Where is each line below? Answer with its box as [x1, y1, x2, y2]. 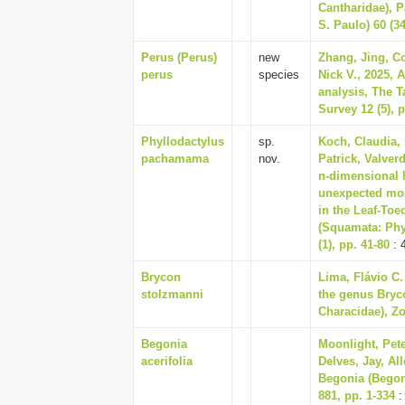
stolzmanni [141, 287, 203, 301]
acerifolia [141, 354, 193, 368]
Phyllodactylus [141, 135, 224, 148]
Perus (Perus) [141, 51, 217, 64]
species [259, 68, 303, 81]
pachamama [141, 152, 209, 165]
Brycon [141, 270, 181, 284]
